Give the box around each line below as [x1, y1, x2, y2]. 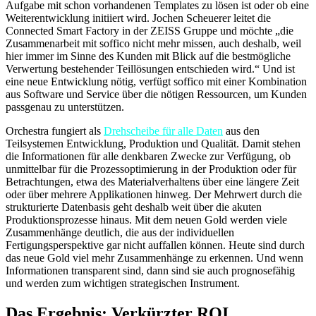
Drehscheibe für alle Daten [104, 124, 223, 137]
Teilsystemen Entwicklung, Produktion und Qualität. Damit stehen [6, 137, 300, 150]
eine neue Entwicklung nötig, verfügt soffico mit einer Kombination [6, 75, 307, 87]
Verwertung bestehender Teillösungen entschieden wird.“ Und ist [6, 62, 295, 75]
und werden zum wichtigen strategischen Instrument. [6, 276, 240, 289]
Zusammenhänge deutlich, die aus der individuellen [6, 226, 234, 238]
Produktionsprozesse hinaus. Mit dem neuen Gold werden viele [6, 213, 287, 226]
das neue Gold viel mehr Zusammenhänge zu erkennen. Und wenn [6, 251, 303, 264]
